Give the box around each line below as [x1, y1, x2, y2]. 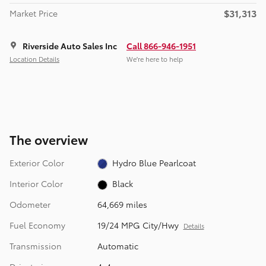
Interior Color [9, 177, 63, 189]
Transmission [9, 240, 62, 252]
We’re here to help [126, 54, 183, 64]
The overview [9, 130, 88, 148]
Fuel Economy [9, 219, 65, 232]
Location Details [9, 54, 59, 64]
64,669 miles [97, 198, 147, 211]
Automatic [97, 240, 138, 252]
